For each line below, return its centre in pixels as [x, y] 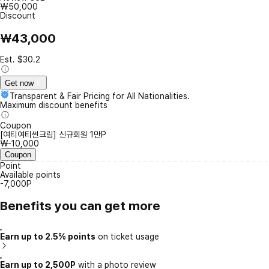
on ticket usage [127, 236]
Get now [19, 83]
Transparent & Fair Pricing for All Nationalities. [100, 96]
